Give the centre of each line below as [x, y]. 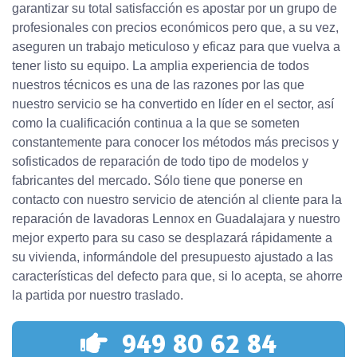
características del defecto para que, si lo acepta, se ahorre [177, 277]
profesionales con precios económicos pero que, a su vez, [175, 28]
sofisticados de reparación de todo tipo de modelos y [160, 162]
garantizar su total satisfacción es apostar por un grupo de [175, 9]
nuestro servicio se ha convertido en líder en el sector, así [173, 104]
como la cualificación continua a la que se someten [156, 124]
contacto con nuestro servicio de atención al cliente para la [177, 200]
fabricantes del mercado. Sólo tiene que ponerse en [157, 181]
